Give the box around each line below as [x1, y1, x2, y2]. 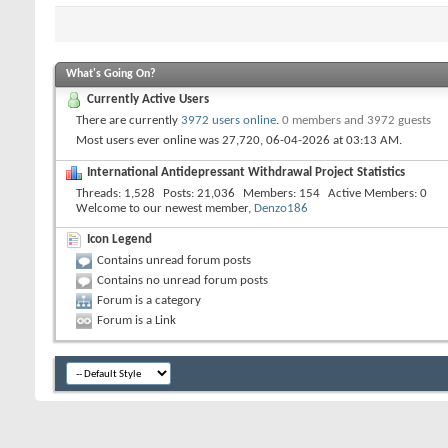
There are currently [76, 114, 181, 127]
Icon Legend [87, 233, 152, 247]
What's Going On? [66, 68, 156, 80]
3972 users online [181, 114, 276, 127]
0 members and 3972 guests [282, 114, 431, 127]
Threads [76, 186, 118, 200]
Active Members [328, 186, 414, 200]
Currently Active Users [87, 93, 209, 107]
